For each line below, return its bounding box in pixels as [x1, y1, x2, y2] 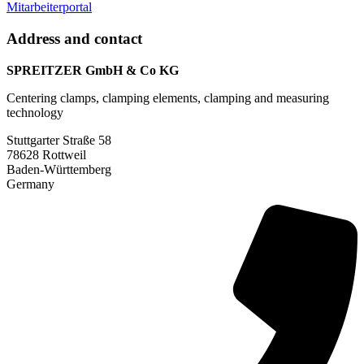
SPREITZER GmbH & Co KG [6, 63, 179, 77]
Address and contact [6, 30, 142, 48]
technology [6, 105, 63, 119]
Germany [6, 176, 54, 191]
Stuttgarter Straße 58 [6, 132, 111, 147]
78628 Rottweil [6, 147, 86, 162]
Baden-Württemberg [6, 162, 111, 176]
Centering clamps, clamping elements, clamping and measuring [6, 90, 329, 105]
